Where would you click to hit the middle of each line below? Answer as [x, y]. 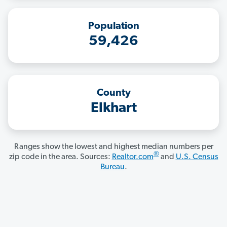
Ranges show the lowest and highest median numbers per [113, 147]
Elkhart [113, 109]
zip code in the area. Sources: [60, 157]
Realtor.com [133, 157]
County [113, 93]
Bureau [112, 167]
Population [113, 27]
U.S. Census [197, 157]
